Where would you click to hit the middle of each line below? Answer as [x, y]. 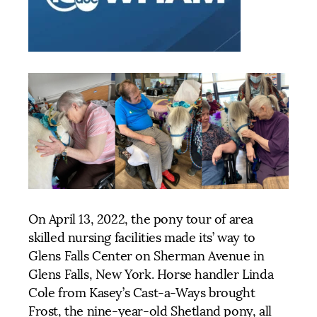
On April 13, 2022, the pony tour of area [141, 219]
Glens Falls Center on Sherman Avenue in [146, 256]
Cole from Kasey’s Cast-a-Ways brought [142, 293]
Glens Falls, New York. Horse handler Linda [151, 274]
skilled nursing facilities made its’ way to [142, 237]
